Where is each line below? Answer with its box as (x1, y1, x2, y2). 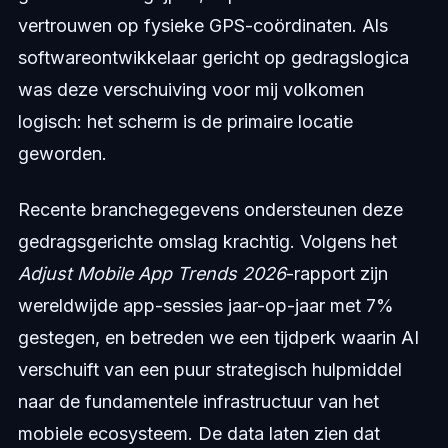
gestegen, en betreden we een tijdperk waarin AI (17, 327, 419, 349)
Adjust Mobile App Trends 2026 (17, 263, 286, 285)
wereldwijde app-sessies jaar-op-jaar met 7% (17, 295, 394, 317)
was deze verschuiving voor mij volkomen (17, 79, 364, 101)
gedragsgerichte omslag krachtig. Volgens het (17, 231, 397, 253)
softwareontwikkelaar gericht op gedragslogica (17, 47, 409, 69)
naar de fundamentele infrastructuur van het (17, 391, 379, 413)
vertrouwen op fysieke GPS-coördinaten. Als (17, 15, 388, 37)
